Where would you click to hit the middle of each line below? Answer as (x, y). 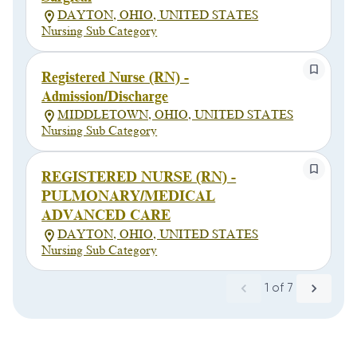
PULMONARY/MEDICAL (129, 196)
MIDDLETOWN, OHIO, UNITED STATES (176, 115)
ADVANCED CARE (106, 216)
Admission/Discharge (105, 96)
